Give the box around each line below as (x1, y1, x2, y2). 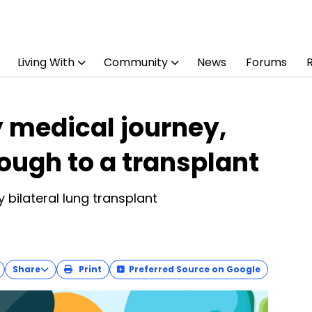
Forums (246, 54, 287, 70)
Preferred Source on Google (129, 263, 261, 275)
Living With (17, 54, 75, 70)
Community (104, 54, 168, 70)
